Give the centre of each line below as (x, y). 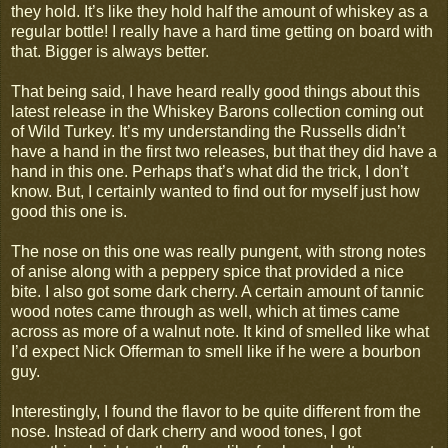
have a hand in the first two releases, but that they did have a (224, 151)
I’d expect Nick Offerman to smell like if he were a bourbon (216, 351)
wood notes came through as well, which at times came (205, 311)
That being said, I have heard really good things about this (215, 91)
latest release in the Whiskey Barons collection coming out (217, 111)
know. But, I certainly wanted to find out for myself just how (215, 191)
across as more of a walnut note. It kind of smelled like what (220, 331)
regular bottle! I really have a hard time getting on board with (222, 31)
